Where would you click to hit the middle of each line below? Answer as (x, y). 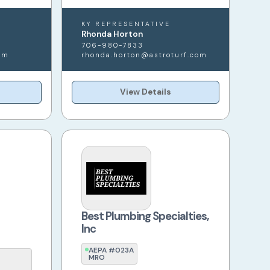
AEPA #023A (111, 250)
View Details (146, 92)
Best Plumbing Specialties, (146, 217)
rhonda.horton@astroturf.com (145, 55)
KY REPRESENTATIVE (126, 24)
